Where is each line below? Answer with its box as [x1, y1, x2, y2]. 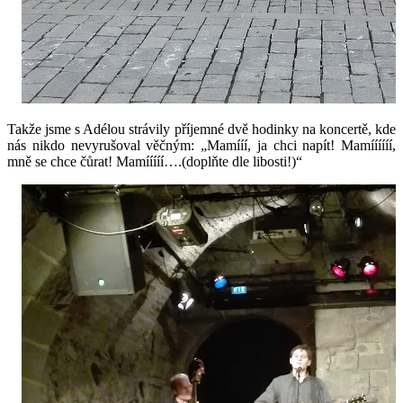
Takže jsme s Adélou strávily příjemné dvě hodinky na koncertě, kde [7, 121, 396, 138]
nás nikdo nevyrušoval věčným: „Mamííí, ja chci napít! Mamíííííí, [7, 138, 396, 154]
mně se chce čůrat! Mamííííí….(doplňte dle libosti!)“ [7, 154, 302, 170]
